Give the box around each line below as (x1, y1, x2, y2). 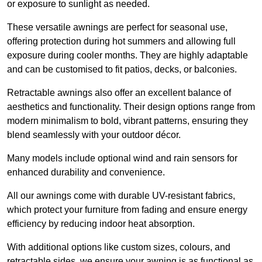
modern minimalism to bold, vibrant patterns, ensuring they (7, 116, 248, 126)
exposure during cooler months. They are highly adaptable (7, 50, 248, 61)
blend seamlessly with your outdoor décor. (7, 130, 181, 140)
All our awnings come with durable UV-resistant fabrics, (7, 191, 235, 201)
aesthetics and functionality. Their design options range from (7, 102, 255, 112)
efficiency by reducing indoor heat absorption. (7, 219, 195, 229)
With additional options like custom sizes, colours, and (7, 242, 230, 253)
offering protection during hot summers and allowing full (7, 36, 236, 47)
